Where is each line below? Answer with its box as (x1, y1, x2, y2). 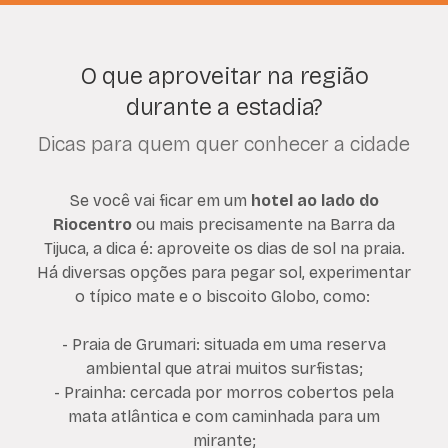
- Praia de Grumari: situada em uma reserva (62, 335, 386, 355)
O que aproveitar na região (79, 61, 369, 90)
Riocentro (53, 215, 132, 235)
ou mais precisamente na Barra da (132, 215, 395, 235)
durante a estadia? (125, 92, 323, 121)
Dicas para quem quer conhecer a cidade (38, 132, 410, 157)
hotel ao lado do (250, 191, 379, 211)
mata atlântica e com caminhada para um (68, 407, 380, 427)
